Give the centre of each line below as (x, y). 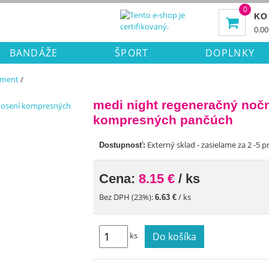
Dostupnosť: (122, 145)
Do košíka (174, 237)
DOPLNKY (230, 53)
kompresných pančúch (163, 120)
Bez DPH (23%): (127, 197)
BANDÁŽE (34, 53)
